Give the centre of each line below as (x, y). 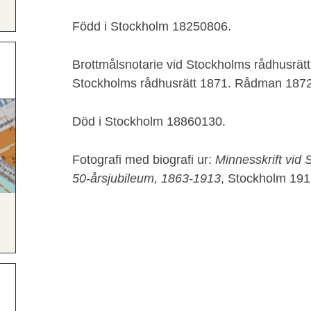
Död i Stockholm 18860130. (149, 121)
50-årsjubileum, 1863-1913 (146, 178)
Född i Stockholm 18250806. (152, 26)
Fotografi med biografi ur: (144, 160)
